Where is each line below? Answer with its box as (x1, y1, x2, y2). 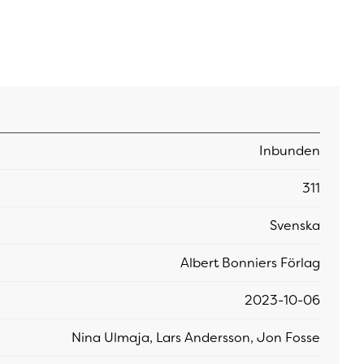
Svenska (270, 216, 320, 234)
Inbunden (259, 142, 320, 160)
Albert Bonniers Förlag (180, 253, 320, 271)
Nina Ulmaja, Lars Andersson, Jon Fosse (71, 328, 320, 346)
